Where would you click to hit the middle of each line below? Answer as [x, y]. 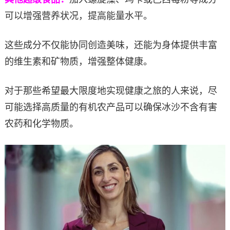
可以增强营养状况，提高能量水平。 [78, 16]
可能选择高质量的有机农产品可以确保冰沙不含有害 [111, 107]
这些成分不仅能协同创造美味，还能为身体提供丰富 [111, 45]
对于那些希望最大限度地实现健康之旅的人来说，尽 [111, 91]
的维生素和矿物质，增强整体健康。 [78, 61]
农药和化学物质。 [41, 123]
